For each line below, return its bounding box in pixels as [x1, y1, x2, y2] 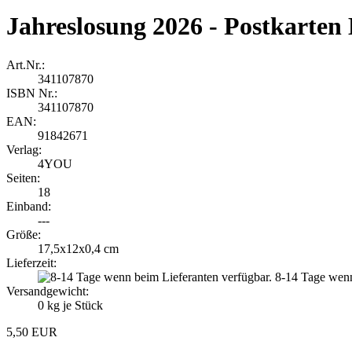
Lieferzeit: [6, 255, 57, 269]
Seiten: [6, 170, 40, 185]
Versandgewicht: [6, 284, 89, 298]
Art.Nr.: [6, 57, 45, 71]
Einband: [6, 199, 51, 213]
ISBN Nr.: [6, 86, 57, 100]
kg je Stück [44, 298, 103, 312]
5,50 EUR [6, 324, 57, 339]
